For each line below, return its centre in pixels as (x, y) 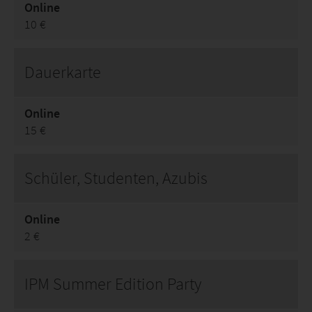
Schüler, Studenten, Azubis (116, 178)
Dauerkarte (63, 72)
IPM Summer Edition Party (113, 284)
